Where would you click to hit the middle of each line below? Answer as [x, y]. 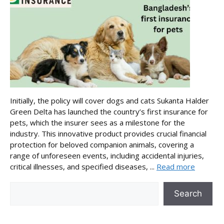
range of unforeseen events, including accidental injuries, [107, 155]
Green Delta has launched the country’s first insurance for [109, 111]
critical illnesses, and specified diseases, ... [83, 166]
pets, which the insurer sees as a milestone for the [97, 122]
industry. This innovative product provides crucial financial [108, 133]
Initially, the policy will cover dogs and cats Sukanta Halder [109, 100]
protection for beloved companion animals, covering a [102, 144]
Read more [176, 166]
